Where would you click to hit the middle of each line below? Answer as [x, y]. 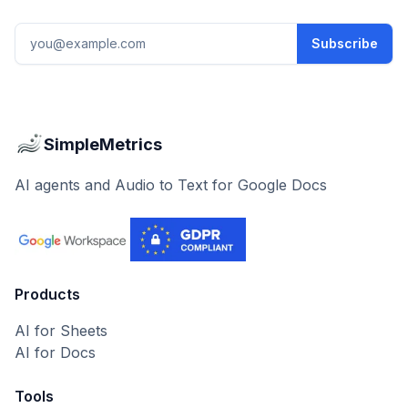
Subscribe [345, 43]
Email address [62, 34]
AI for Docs [55, 352]
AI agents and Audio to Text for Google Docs [171, 185]
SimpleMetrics [103, 144]
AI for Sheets [61, 331]
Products [47, 294]
